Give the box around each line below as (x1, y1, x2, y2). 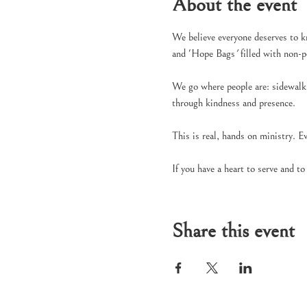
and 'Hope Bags (171, 47, 235, 60)
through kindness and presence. (171, 97, 295, 109)
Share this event (171, 219, 295, 243)
